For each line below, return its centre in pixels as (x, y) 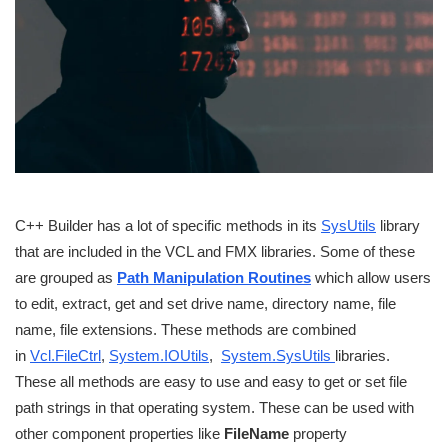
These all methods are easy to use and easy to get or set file (211, 382)
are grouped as (66, 278)
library (398, 226)
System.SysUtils (278, 356)
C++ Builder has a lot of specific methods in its (168, 226)
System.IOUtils (159, 356)
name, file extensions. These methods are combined (185, 330)
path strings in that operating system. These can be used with (214, 408)
